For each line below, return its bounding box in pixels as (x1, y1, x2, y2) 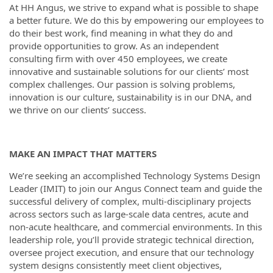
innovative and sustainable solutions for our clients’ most (9, 65, 249, 77)
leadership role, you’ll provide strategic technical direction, (9, 233, 254, 246)
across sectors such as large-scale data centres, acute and (9, 208, 249, 220)
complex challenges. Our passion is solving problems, (9, 78, 235, 90)
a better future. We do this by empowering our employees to (9, 14, 264, 26)
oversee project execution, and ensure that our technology (9, 246, 254, 258)
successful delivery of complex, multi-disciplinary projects (9, 195, 251, 207)
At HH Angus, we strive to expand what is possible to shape (9, 1, 258, 13)
